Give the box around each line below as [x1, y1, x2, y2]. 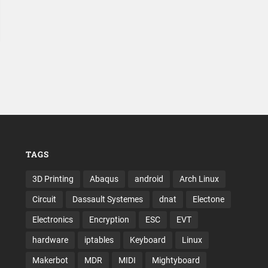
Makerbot [32, 255, 68, 266]
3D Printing [32, 174, 74, 184]
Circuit [32, 194, 56, 205]
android [134, 174, 163, 184]
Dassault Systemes [72, 194, 143, 205]
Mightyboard [151, 255, 200, 266]
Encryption [89, 215, 129, 225]
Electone [192, 194, 224, 205]
